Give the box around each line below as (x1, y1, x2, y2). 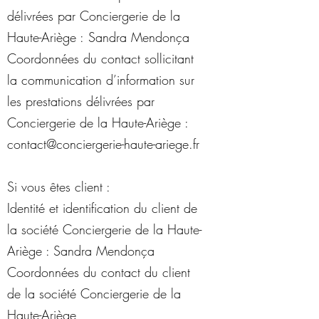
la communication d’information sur (7, 71, 194, 88)
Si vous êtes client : (7, 178, 110, 195)
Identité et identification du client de (7, 199, 197, 216)
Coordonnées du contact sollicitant (7, 50, 194, 67)
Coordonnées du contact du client (7, 263, 190, 281)
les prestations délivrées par (7, 93, 155, 110)
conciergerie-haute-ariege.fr (56, 135, 199, 152)
